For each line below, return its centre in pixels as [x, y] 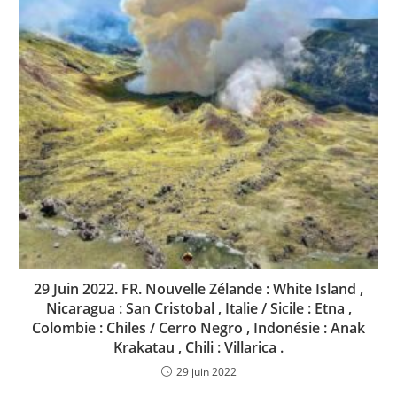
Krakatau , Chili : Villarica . [198, 347]
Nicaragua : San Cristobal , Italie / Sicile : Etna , [198, 308]
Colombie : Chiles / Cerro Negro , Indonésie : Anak [198, 327]
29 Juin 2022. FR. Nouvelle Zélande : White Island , [198, 288]
